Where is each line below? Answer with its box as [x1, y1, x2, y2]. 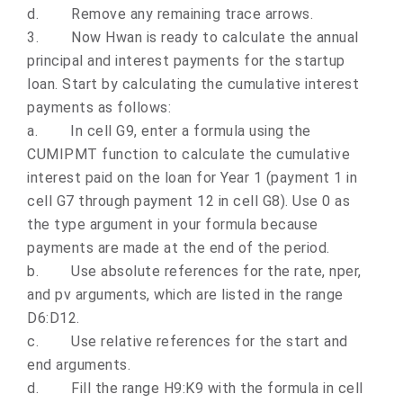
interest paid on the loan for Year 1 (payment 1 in [27, 169, 357, 186]
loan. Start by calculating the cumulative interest [27, 76, 359, 93]
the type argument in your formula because [27, 216, 318, 233]
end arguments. [27, 356, 130, 373]
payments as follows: [27, 99, 171, 116]
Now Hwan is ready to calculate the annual [71, 29, 359, 46]
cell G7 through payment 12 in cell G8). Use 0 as [27, 193, 350, 210]
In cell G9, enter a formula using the [70, 122, 311, 139]
